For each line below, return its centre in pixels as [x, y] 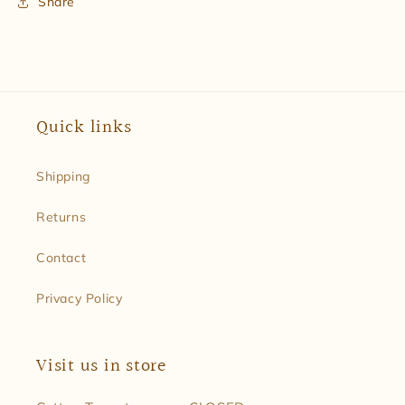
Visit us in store [101, 366]
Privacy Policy [80, 298]
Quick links [84, 127]
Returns [61, 217]
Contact [61, 257]
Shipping [63, 176]
